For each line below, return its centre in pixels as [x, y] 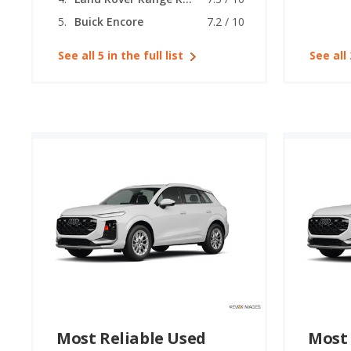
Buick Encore [109, 22]
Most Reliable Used [131, 338]
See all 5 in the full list [121, 56]
